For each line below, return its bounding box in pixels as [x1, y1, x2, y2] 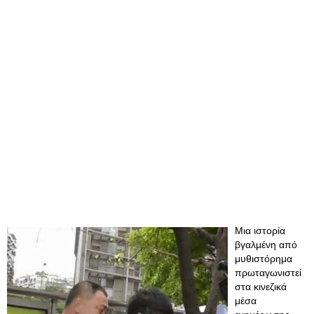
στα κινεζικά [235, 281, 287, 292]
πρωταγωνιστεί [235, 267, 301, 278]
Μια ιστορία [235, 225, 285, 236]
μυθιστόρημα [235, 253, 292, 264]
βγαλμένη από [235, 239, 297, 250]
